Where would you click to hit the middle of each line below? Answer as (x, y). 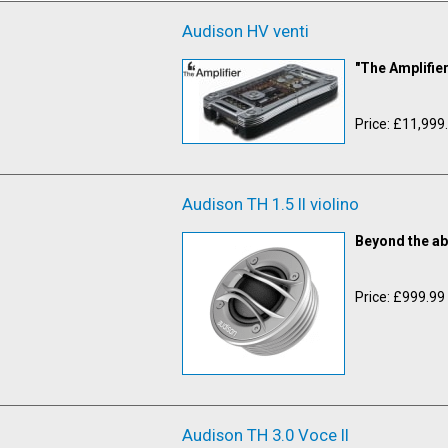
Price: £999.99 (399, 296)
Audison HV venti (245, 30)
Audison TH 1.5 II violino (270, 203)
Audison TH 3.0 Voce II (265, 434)
